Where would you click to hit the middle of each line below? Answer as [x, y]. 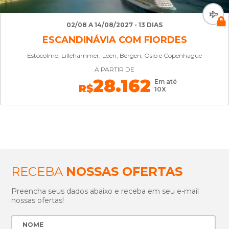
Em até [165, 82]
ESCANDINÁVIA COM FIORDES [114, 40]
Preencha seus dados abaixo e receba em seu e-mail [105, 191]
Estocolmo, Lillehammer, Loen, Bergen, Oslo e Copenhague [114, 55]
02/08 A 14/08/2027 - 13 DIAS [114, 25]
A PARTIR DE [114, 69]
